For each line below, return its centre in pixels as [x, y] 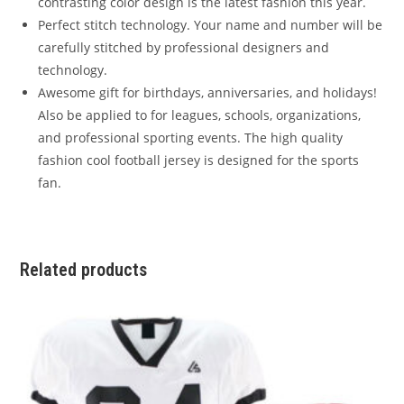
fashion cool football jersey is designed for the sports [199, 160]
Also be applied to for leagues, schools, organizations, [200, 115]
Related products [84, 270]
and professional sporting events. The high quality [191, 138]
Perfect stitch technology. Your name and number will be [211, 25]
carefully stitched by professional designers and [184, 47]
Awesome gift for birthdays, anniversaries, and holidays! [208, 92]
